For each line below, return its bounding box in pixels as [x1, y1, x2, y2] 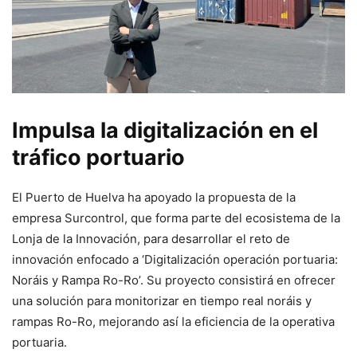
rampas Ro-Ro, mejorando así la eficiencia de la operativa [12, 314, 335, 330]
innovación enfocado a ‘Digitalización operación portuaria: [12, 252, 338, 268]
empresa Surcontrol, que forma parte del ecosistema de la [12, 210, 340, 226]
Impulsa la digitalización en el [12, 117, 318, 144]
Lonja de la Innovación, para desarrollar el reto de [12, 231, 290, 247]
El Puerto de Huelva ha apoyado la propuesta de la [12, 190, 296, 206]
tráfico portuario [12, 144, 185, 171]
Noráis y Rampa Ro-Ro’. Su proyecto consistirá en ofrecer [12, 273, 335, 288]
